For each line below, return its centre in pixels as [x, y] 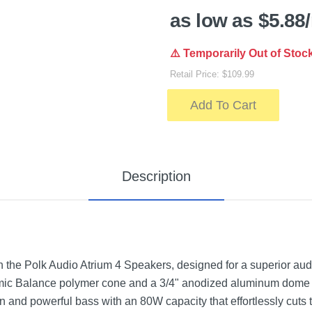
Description [156, 176]
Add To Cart [223, 105]
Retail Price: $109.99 [212, 74]
